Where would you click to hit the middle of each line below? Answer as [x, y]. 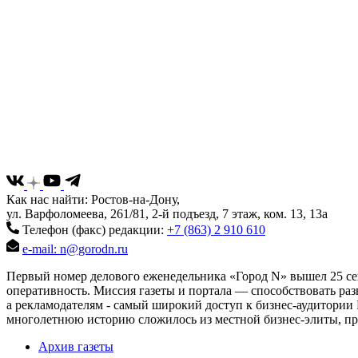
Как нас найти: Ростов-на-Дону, [93, 199]
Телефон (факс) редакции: [93, 229]
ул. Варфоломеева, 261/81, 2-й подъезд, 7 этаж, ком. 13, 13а [167, 213]
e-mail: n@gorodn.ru [75, 249]
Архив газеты [76, 346]
